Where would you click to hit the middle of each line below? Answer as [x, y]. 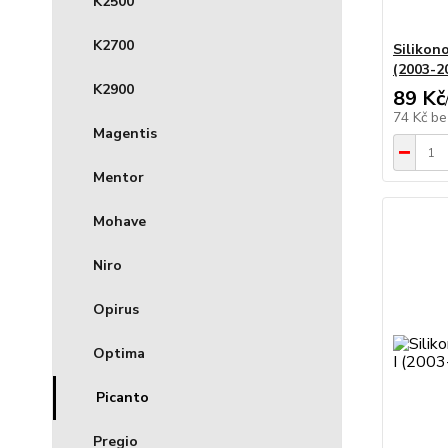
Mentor [118, 178]
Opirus [116, 310]
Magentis [125, 134]
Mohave [119, 222]
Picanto [122, 398]
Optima [119, 354]
